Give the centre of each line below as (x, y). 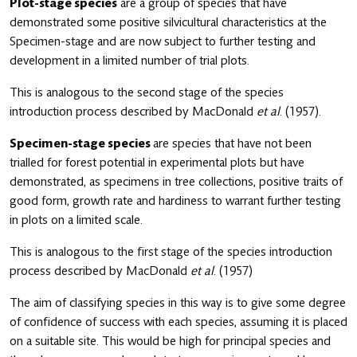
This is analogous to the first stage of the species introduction (171, 251)
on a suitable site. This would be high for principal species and (170, 341)
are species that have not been (232, 143)
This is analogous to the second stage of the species (147, 92)
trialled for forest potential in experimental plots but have (157, 162)
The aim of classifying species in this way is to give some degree (178, 302)
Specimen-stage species (81, 143)
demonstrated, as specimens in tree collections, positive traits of (176, 181)
